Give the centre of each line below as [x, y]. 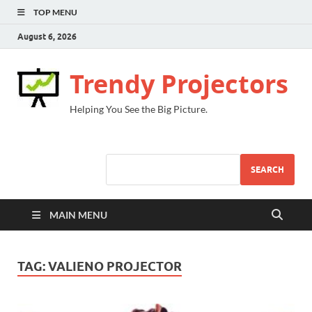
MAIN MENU [78, 215]
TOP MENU [55, 12]
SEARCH [267, 169]
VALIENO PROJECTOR [115, 266]
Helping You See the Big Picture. [139, 109]
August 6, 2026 [47, 36]
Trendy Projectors [179, 84]
